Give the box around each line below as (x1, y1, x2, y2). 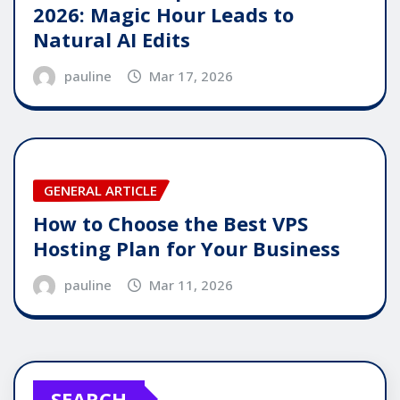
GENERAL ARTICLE (44, 181, 157, 200)
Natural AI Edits (33, 26, 190, 54)
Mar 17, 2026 (149, 67, 234, 86)
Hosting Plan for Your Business (33, 234, 340, 262)
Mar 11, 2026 (149, 275, 234, 294)
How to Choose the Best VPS (33, 209, 308, 237)
